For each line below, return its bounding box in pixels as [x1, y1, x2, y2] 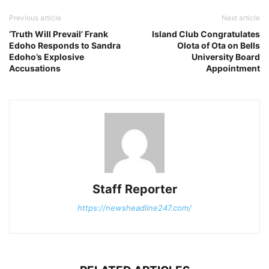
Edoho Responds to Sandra [9, 40, 121, 50]
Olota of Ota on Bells [177, 40, 260, 50]
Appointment [206, 62, 260, 73]
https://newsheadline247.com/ [77, 202, 192, 213]
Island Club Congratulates [152, 28, 260, 39]
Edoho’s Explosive [9, 51, 84, 62]
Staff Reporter [92, 181, 177, 196]
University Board [192, 51, 260, 62]
